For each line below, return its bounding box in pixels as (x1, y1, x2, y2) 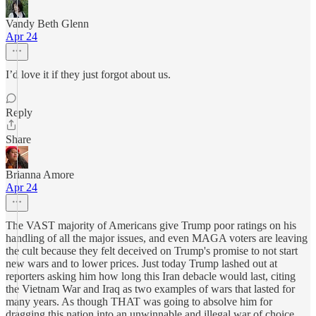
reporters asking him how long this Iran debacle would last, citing (6, 270, 296, 282)
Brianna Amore (6, 169, 74, 181)
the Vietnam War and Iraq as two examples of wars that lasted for (6, 283, 295, 295)
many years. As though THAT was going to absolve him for (6, 296, 272, 308)
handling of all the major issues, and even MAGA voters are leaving (6, 232, 308, 244)
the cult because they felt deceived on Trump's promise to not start (6, 245, 298, 257)
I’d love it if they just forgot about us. (6, 68, 171, 80)
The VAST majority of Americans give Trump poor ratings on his (6, 219, 296, 231)
